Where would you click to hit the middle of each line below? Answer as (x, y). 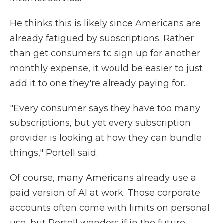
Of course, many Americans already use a (103, 178)
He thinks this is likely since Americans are (105, 23)
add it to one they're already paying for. (98, 83)
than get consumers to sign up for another (105, 53)
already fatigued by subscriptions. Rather (102, 38)
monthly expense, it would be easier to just (106, 68)
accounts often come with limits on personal (110, 208)
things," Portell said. (54, 153)
